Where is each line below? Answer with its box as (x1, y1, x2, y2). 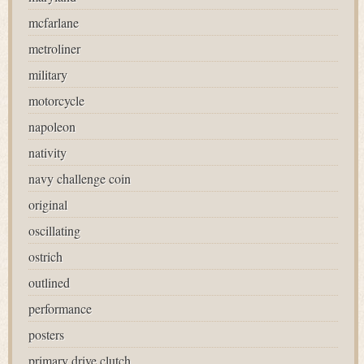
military (28, 66, 67, 83)
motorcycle (28, 92, 84, 109)
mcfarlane (28, 14, 79, 31)
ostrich (28, 248, 63, 265)
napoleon (28, 118, 76, 135)
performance (28, 300, 92, 317)
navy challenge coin (28, 170, 131, 187)
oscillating (28, 222, 80, 239)
